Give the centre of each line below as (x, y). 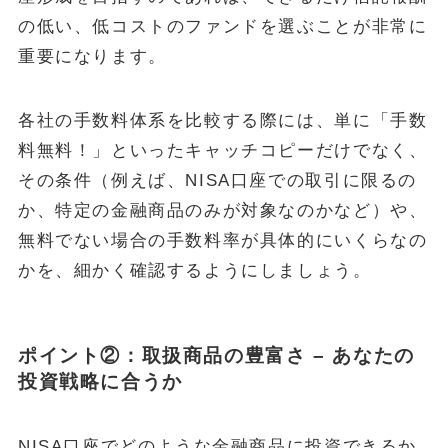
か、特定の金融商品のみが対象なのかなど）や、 (222, 211)
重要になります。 (92, 57)
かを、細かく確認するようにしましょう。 (194, 271)
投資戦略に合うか (100, 381)
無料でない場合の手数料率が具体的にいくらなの (222, 241)
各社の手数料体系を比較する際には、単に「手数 (222, 121)
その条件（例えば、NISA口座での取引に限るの (217, 181)
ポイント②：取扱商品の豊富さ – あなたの (216, 355)
